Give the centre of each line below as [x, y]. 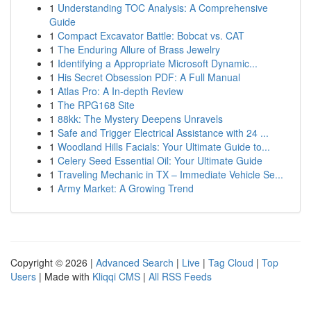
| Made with [64, 276]
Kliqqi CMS [116, 276]
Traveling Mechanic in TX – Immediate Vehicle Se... [170, 174]
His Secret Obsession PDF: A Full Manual [149, 77]
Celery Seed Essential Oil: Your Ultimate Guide [160, 160]
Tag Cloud [231, 262]
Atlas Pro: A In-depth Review [120, 91]
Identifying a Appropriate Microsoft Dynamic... [158, 63]
